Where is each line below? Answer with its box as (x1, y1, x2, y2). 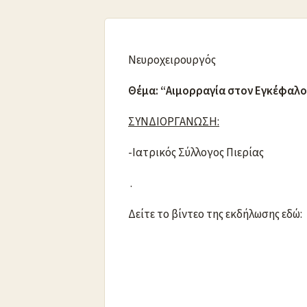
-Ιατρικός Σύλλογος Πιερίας (128, 144, 264, 161)
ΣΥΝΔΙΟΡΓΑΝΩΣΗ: (128, 113, 219, 130)
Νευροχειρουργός (128, 51, 216, 69)
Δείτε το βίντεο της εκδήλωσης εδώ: (128, 206, 304, 223)
